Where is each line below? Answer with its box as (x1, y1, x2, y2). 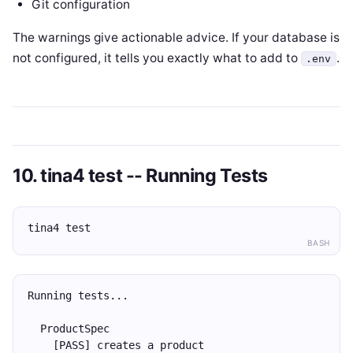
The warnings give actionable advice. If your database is (13, 30, 340, 45)
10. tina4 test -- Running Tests (13, 165, 269, 187)
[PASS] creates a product (28, 339, 204, 351)
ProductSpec (28, 322, 110, 335)
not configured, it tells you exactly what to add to (13, 50, 301, 65)
